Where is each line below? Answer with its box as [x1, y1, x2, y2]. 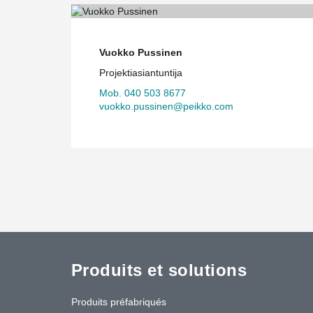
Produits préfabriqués [71, 296, 166, 307]
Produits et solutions [71, 260, 247, 279]
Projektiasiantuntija [99, 66, 182, 78]
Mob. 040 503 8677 [99, 87, 186, 99]
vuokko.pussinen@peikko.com [99, 100, 233, 112]
